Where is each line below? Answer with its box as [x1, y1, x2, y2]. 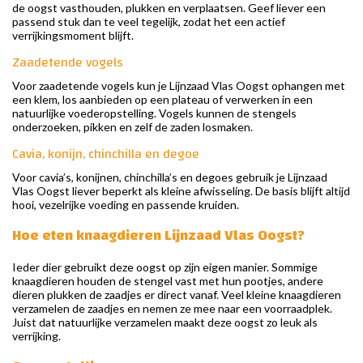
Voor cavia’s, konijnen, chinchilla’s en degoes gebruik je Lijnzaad [12, 170, 327, 185]
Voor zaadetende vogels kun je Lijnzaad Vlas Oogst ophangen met [12, 79, 345, 93]
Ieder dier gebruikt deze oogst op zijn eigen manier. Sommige [12, 260, 318, 275]
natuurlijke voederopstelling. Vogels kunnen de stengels [12, 106, 297, 121]
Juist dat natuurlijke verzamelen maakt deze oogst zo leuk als [12, 315, 318, 330]
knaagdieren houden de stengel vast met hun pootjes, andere [12, 274, 323, 288]
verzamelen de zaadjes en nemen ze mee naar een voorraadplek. [12, 301, 332, 316]
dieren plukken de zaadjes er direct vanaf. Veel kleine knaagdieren [12, 288, 341, 302]
